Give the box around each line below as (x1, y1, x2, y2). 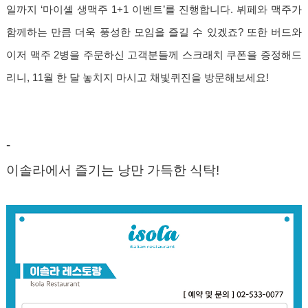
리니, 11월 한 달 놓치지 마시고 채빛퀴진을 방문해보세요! (6, 72, 269, 84)
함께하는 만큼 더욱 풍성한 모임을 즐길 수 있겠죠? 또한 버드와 (6, 27, 302, 38)
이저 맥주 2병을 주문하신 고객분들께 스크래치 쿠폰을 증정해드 (6, 49, 302, 61)
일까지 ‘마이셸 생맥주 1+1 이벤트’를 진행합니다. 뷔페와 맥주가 (6, 4, 302, 16)
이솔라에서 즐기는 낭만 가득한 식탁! (6, 163, 219, 178)
